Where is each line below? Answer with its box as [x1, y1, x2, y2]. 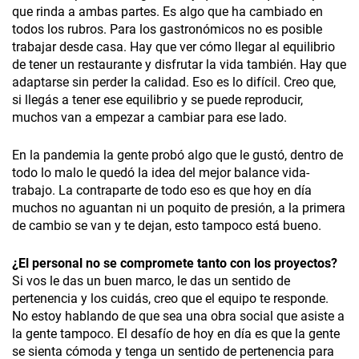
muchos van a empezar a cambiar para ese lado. [12, 110, 287, 126]
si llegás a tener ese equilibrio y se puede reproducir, [12, 92, 303, 108]
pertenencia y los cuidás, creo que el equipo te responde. [12, 291, 329, 307]
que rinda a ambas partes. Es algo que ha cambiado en [12, 4, 323, 20]
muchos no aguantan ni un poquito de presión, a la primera [12, 200, 345, 216]
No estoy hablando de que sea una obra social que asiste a [12, 309, 345, 325]
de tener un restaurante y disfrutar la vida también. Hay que [12, 57, 346, 73]
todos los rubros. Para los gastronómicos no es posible [12, 22, 322, 38]
